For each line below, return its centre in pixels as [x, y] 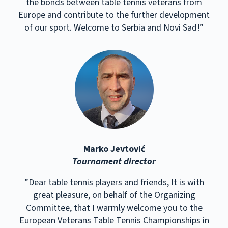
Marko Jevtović [114, 149]
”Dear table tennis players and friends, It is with [114, 182]
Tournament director [114, 162]
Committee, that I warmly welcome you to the [114, 208]
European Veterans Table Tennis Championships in [114, 220]
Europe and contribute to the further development [114, 15]
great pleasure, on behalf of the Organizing [114, 195]
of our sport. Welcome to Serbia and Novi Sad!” [114, 28]
